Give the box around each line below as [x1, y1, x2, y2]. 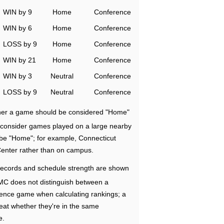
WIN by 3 [3, 72, 32, 80]
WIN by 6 [3, 24, 32, 32]
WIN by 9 [3, 8, 32, 16]
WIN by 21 [3, 56, 36, 64]
